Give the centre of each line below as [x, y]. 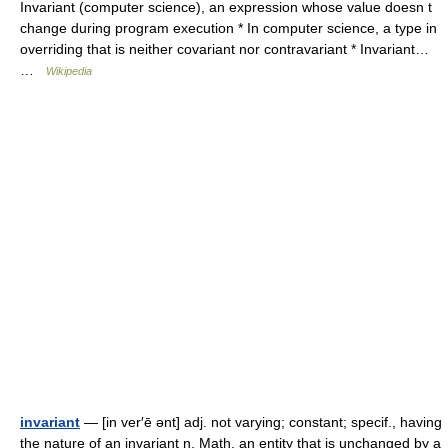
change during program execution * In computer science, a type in [228, 28]
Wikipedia [69, 71]
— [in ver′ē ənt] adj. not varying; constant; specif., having [261, 422]
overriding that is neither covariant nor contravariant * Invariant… [224, 49]
